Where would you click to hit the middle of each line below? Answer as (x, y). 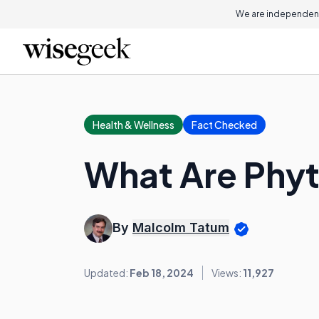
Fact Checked (224, 125)
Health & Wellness (134, 125)
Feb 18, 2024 (162, 273)
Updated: (107, 273)
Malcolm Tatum (181, 228)
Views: (227, 273)
